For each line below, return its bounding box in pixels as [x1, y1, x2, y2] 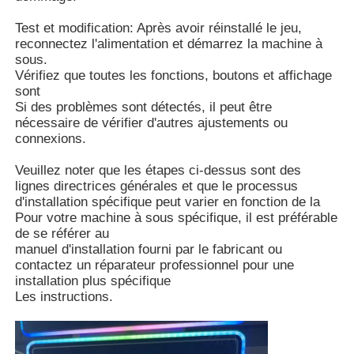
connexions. [15, 130, 87, 146]
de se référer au [15, 225, 110, 241]
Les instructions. [15, 288, 114, 304]
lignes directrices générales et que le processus [15, 178, 299, 194]
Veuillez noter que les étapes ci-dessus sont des [15, 162, 302, 178]
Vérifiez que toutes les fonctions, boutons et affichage [15, 67, 333, 83]
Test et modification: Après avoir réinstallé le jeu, [15, 20, 303, 36]
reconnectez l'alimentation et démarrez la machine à [15, 36, 323, 51]
